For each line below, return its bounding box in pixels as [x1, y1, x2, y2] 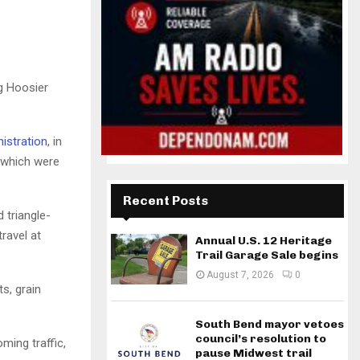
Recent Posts [123, 193, 208, 208]
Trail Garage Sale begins [195, 248, 338, 262]
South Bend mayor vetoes [195, 317, 344, 332]
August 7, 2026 [207, 269, 274, 280]
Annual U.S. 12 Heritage [195, 234, 332, 247]
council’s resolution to [195, 332, 326, 346]
